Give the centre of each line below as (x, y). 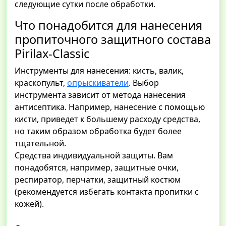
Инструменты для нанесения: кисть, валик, (99, 71)
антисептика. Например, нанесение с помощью (110, 107)
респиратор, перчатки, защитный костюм (98, 180)
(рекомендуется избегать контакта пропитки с (107, 192)
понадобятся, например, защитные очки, (97, 168)
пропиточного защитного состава (113, 40)
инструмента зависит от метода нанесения (100, 95)
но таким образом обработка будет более (98, 131)
